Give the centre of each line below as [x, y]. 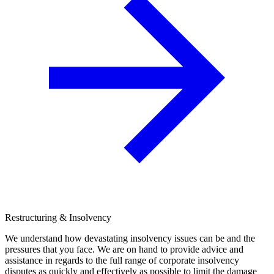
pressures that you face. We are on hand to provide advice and [124, 250]
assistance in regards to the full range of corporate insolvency [122, 261]
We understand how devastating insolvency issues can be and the [130, 239]
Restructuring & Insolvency [58, 218]
